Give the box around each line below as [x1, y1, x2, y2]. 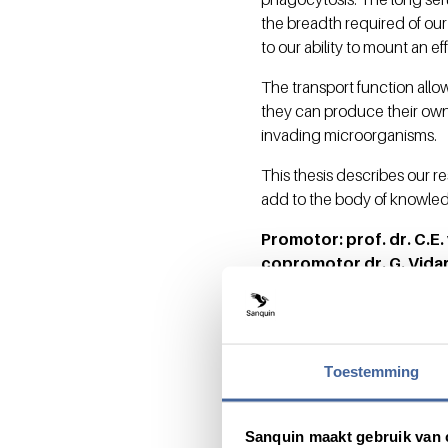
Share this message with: [261, 372, 430, 393]
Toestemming [324, 362, 420, 380]
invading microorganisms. [261, 124, 438, 145]
